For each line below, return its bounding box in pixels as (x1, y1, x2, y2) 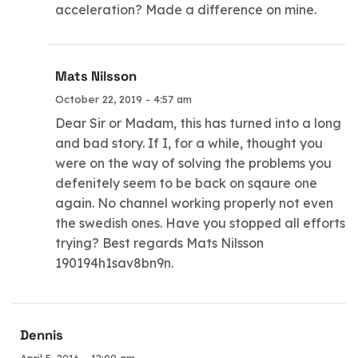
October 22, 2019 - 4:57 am (55, 92, 193, 105)
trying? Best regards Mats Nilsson (55, 234, 265, 251)
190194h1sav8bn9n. (55, 254, 174, 271)
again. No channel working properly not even (55, 194, 334, 211)
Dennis (20, 326, 63, 344)
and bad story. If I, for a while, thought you (55, 134, 324, 151)
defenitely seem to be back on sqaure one (55, 174, 318, 191)
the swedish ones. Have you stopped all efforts (55, 214, 346, 231)
